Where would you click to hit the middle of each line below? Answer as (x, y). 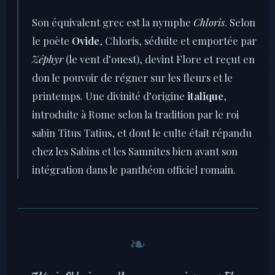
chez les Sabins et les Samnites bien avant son (135, 151)
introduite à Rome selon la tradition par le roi (135, 114)
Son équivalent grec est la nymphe (113, 22)
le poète (52, 41)
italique (205, 96)
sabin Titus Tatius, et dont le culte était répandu (142, 133)
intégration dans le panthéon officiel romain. (134, 170)
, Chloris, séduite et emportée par (178, 41)
